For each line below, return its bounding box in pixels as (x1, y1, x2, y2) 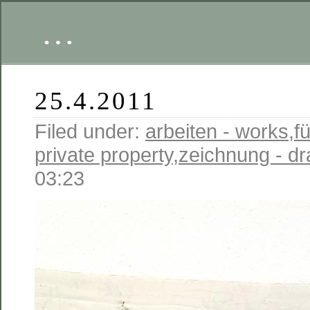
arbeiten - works (145, 120, 289, 143)
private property (35, 143, 173, 166)
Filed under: (35, 120, 145, 143)
